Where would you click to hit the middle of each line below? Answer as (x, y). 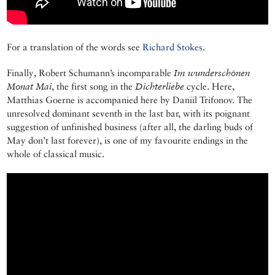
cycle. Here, (210, 87)
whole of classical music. (56, 154)
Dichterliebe (160, 87)
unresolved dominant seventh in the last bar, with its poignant (129, 114)
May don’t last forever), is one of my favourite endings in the (128, 141)
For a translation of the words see (75, 47)
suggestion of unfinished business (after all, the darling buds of (130, 127)
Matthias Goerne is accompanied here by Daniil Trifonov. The (130, 100)
